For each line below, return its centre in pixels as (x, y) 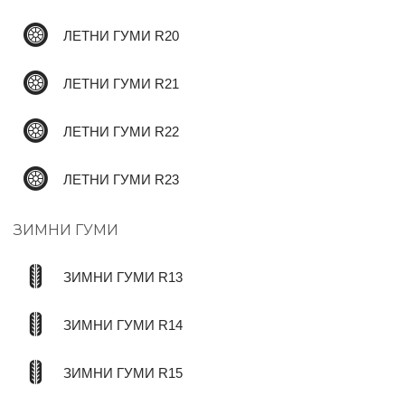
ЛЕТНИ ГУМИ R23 (121, 179)
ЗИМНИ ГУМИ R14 (123, 325)
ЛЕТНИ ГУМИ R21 (121, 84)
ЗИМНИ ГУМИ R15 (123, 373)
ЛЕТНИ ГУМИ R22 (121, 132)
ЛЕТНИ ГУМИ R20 (121, 36)
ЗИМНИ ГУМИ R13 (123, 277)
